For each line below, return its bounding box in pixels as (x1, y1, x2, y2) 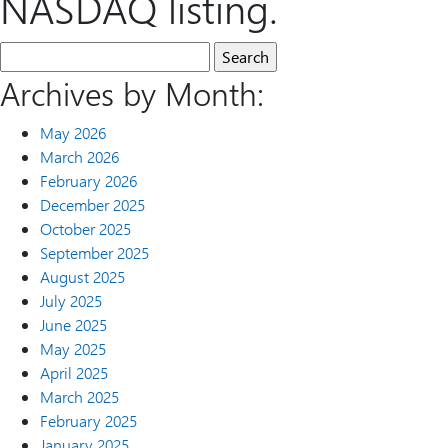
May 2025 (40, 338, 106, 359)
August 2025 (40, 266, 125, 287)
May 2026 (40, 122, 106, 143)
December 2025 (40, 194, 145, 215)
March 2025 (40, 386, 119, 407)
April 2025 (40, 362, 108, 383)
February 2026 (40, 170, 137, 191)
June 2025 (40, 314, 107, 335)
